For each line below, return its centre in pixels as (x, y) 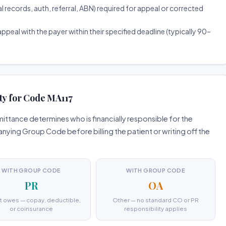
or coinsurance (31, 209)
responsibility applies (156, 209)
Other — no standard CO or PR (156, 200)
